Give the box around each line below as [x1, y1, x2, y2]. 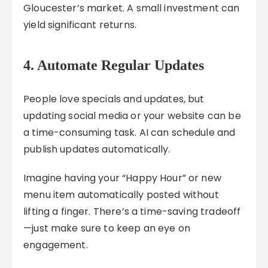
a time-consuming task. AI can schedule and [23, 126, 236, 139]
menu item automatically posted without [23, 188, 219, 202]
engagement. [23, 238, 88, 252]
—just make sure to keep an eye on [23, 221, 191, 235]
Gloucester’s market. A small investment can [23, 1, 240, 15]
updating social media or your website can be [23, 109, 241, 123]
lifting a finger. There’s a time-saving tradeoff [23, 205, 241, 218]
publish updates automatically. [23, 142, 170, 156]
